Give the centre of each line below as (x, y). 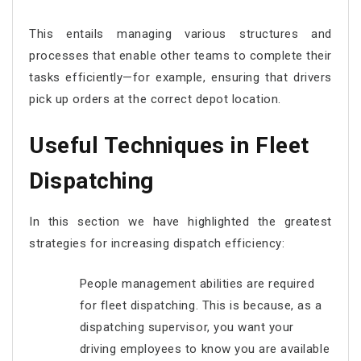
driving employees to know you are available (205, 349)
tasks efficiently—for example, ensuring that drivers (180, 77)
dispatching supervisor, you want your (187, 327)
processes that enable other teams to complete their (180, 55)
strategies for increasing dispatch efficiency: (157, 243)
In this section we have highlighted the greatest (180, 222)
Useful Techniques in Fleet (169, 145)
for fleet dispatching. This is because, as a (201, 305)
